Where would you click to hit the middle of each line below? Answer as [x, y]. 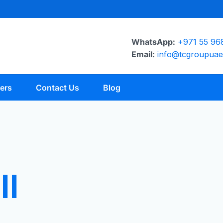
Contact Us [57, 88]
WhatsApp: [153, 42]
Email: [143, 54]
